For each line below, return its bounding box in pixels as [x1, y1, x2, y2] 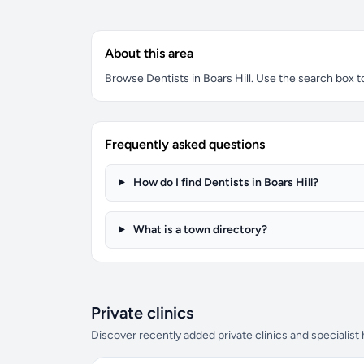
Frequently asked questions [105, 136, 265, 152]
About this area [105, 45, 193, 61]
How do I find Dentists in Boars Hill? [130, 175, 318, 189]
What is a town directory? [130, 223, 267, 236]
